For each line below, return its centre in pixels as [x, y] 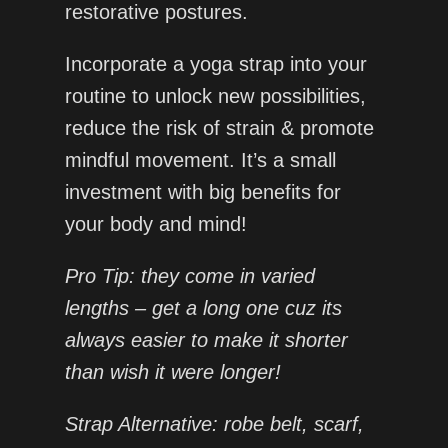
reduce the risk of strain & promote [219, 128]
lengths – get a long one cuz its [203, 308]
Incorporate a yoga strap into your [215, 64]
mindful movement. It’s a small [200, 160]
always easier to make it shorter [206, 340]
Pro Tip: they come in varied [189, 276]
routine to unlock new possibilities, [215, 96]
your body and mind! [155, 224]
